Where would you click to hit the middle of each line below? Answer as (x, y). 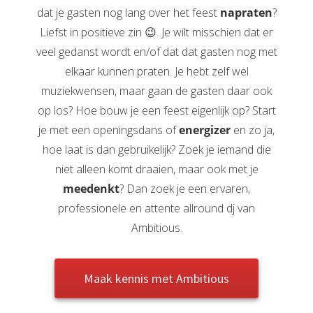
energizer (205, 130)
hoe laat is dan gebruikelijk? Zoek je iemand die (156, 149)
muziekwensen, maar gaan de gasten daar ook (156, 90)
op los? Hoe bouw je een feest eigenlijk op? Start (156, 110)
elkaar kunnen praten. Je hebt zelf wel (156, 71)
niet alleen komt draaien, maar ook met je (156, 169)
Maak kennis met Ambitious (156, 278)
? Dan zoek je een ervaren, (185, 188)
